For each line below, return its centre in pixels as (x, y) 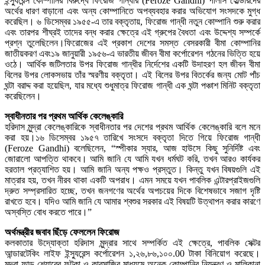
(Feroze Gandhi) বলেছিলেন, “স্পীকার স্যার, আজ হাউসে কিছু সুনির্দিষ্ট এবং (132, 148)
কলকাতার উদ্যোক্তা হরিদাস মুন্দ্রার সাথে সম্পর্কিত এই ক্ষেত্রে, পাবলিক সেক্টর (132, 243)
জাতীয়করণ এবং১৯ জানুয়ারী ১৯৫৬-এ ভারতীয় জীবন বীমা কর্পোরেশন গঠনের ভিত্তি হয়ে (132, 53)
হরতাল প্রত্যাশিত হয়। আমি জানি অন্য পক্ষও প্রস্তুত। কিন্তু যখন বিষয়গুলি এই (132, 169)
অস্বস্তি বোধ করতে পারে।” (48, 212)
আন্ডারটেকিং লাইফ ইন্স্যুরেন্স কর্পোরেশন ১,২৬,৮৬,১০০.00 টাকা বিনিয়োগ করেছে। (132, 253)
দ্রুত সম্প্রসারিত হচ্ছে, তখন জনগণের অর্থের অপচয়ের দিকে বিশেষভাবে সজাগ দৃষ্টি (132, 190)
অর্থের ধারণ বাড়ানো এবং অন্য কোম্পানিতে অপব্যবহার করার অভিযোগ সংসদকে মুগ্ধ (132, 11)
